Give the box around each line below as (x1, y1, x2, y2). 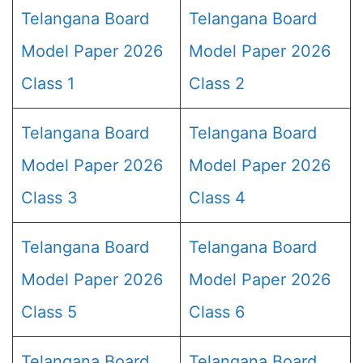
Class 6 (189, 302, 245, 322)
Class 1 (21, 74, 75, 93)
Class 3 (21, 188, 78, 207)
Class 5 (21, 302, 77, 322)
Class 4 (189, 188, 246, 207)
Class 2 (189, 74, 245, 93)
